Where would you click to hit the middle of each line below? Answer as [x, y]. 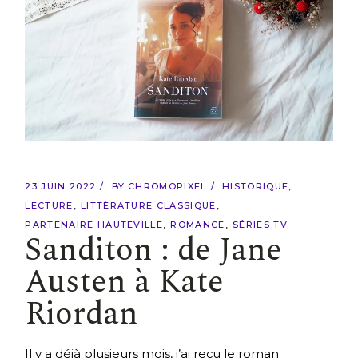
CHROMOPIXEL [167, 187]
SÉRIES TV [260, 225]
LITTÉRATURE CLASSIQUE [148, 206]
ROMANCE [198, 225]
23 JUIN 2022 [61, 187]
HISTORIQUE [256, 187]
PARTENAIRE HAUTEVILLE [94, 225]
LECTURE [49, 206]
